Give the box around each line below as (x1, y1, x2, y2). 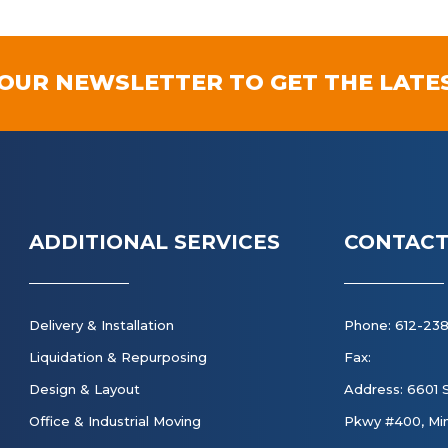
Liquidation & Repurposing (29, 349, 207, 365)
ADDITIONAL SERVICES (29, 230, 280, 254)
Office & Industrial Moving (29, 413, 201, 429)
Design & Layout (29, 381, 140, 397)
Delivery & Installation (29, 317, 174, 333)
